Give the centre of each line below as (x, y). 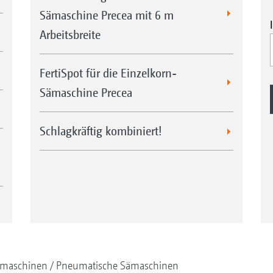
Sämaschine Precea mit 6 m (106, 15)
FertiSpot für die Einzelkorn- (108, 73)
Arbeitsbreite (70, 35)
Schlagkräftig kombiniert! (101, 131)
